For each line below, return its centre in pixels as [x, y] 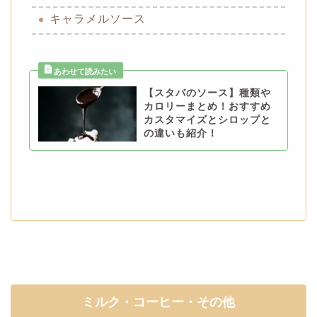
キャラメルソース [98, 18]
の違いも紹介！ [181, 133]
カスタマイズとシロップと [208, 120]
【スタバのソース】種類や [208, 93]
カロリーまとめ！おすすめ [208, 106]
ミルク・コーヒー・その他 [158, 302]
